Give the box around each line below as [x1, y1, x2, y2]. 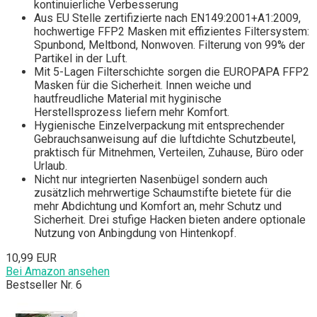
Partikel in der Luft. [34, 52, 127, 66]
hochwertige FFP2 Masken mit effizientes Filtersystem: [34, 25, 309, 39]
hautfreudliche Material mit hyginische [34, 92, 221, 106]
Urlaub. [34, 159, 67, 173]
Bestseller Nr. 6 [6, 278, 82, 292]
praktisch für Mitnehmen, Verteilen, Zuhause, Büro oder [34, 146, 304, 160]
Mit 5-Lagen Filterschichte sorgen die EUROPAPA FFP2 [34, 65, 309, 79]
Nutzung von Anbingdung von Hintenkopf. [34, 226, 236, 241]
